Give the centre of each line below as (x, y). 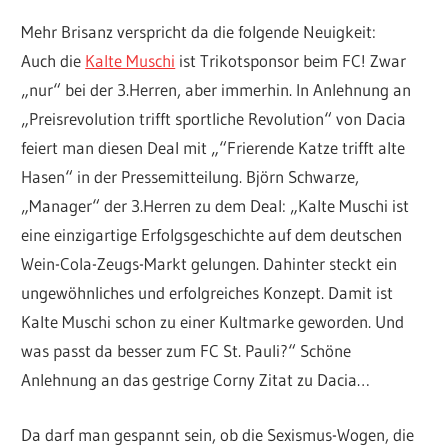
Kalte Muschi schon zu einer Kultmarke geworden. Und (213, 322)
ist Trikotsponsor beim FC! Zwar (291, 61)
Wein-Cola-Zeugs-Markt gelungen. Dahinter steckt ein (209, 264)
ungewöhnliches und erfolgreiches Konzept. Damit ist (207, 293)
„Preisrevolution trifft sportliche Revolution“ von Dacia (214, 119)
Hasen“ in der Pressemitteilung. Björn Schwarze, (190, 177)
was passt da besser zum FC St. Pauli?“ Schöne (186, 351)
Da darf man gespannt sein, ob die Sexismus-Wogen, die (218, 434)
